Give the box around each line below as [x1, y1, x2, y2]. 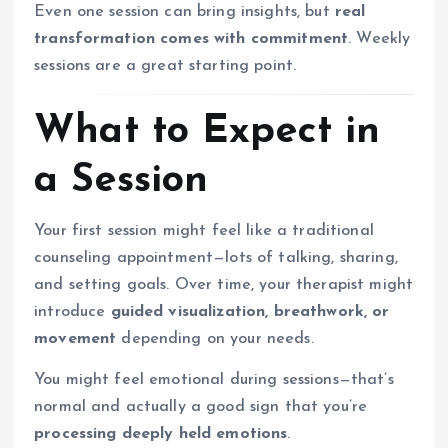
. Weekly [348, 31, 411, 48]
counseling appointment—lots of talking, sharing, [34, 249, 398, 266]
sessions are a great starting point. [34, 58, 297, 75]
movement [34, 330, 117, 347]
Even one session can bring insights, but [34, 4, 335, 21]
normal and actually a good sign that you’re [34, 399, 368, 416]
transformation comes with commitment [34, 31, 349, 48]
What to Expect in [34, 111, 381, 152]
